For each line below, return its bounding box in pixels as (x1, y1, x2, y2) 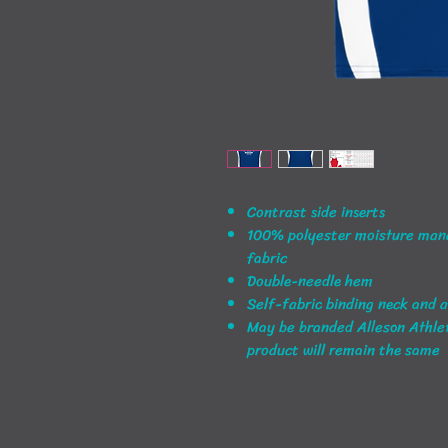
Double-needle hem (247, 268, 373, 295)
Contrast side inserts (247, 199, 385, 226)
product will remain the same (247, 337, 440, 364)
